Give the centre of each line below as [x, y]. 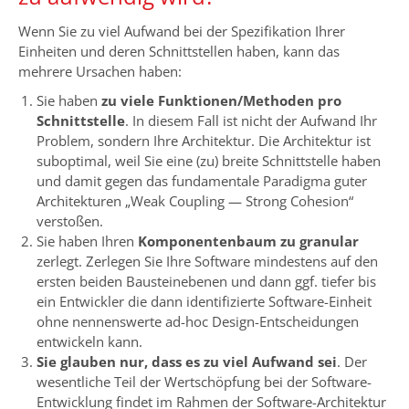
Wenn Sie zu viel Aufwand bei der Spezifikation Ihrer [182, 31]
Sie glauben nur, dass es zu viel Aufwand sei [187, 361]
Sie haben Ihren [87, 241]
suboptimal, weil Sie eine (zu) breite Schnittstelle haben [209, 160]
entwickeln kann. [89, 341]
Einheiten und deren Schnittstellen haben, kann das [179, 51]
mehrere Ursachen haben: [100, 71]
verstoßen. [70, 220]
